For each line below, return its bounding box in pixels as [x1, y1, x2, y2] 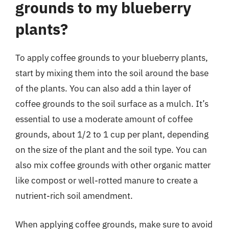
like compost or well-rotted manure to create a [15, 175, 198, 186]
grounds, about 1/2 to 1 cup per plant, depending [15, 129, 209, 140]
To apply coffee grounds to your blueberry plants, [15, 52, 208, 63]
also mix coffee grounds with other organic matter [15, 159, 211, 171]
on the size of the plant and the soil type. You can [15, 144, 207, 155]
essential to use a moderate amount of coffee [15, 113, 193, 125]
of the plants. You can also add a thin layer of [15, 83, 191, 94]
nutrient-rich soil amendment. [15, 190, 133, 201]
